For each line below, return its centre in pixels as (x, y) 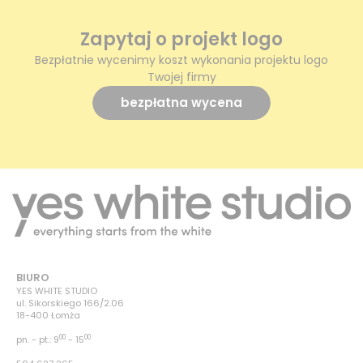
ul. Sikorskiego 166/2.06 (70, 303)
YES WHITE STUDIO (57, 290)
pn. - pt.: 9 (38, 339)
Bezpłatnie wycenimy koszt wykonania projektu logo (181, 60)
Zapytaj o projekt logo (181, 40)
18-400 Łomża (48, 315)
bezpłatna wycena (181, 103)
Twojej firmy (181, 77)
